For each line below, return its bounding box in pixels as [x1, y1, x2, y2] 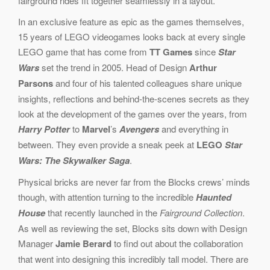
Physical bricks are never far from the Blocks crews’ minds [18, 175, 250, 188]
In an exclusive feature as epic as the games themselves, [18, 14, 244, 28]
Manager [18, 236, 53, 250]
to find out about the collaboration [111, 236, 243, 250]
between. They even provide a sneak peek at [18, 137, 196, 151]
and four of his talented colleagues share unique [53, 76, 242, 89]
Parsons [18, 76, 53, 90]
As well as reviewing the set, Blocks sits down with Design [18, 221, 247, 234]
